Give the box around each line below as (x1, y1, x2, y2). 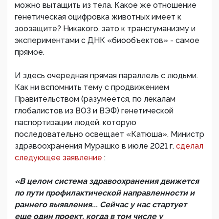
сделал (176, 141, 203, 151)
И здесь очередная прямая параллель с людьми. (15, 71, 198, 81)
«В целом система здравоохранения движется (15, 176, 199, 186)
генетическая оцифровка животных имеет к (15, 12, 181, 22)
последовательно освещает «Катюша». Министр (15, 130, 204, 139)
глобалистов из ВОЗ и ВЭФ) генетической (15, 106, 174, 116)
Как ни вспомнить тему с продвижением (15, 83, 169, 92)
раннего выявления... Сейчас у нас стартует (15, 200, 187, 210)
